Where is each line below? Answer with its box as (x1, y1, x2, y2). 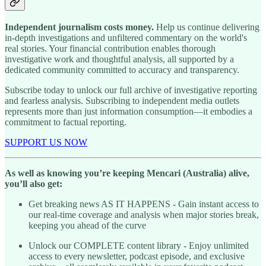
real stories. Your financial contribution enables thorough (5, 43, 216, 54)
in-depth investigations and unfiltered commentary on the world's (5, 33, 247, 43)
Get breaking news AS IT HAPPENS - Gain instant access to (28, 199, 259, 210)
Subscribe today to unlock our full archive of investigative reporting (5, 85, 257, 96)
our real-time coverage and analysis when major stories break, (28, 210, 259, 220)
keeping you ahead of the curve (28, 220, 146, 231)
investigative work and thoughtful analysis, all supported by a (5, 54, 234, 65)
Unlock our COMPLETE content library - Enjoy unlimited (28, 240, 249, 251)
